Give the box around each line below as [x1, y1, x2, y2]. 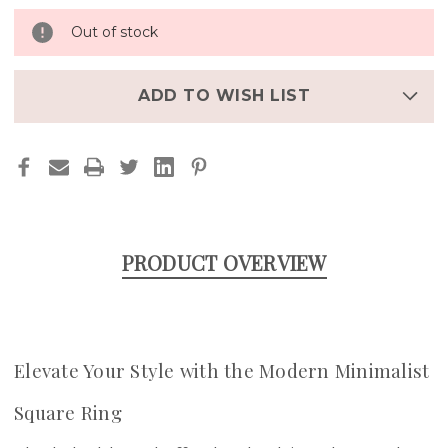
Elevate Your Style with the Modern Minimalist [14, 357, 430, 383]
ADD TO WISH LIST [138, 86, 310, 106]
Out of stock [71, 22, 158, 41]
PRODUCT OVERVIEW [121, 248, 327, 276]
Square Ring [14, 399, 122, 425]
